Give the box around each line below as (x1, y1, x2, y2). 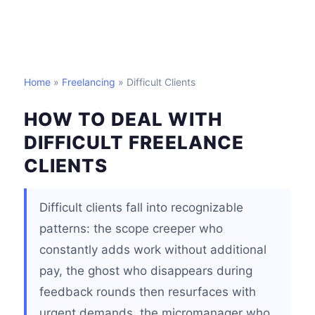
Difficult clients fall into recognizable (39, 200, 243, 214)
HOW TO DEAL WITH (24, 108, 222, 130)
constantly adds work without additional (39, 243, 266, 257)
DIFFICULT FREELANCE (24, 131, 244, 153)
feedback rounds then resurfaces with (39, 285, 256, 299)
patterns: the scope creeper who (39, 221, 223, 236)
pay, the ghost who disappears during (39, 264, 252, 278)
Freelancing (62, 76, 115, 88)
